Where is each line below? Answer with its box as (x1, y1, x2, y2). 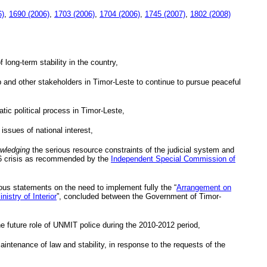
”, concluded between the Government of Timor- (57, 191, 221, 201)
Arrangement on (176, 182, 231, 192)
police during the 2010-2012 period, (77, 220, 200, 229)
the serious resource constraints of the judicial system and (30, 145, 234, 154)
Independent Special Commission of (111, 154, 235, 163)
